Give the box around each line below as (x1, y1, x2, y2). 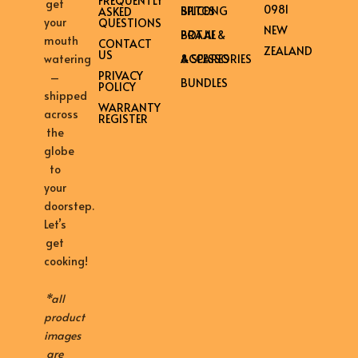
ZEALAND (263, 43, 312, 59)
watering (44, 50, 91, 66)
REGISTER (97, 110, 148, 126)
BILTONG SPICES (181, 2, 216, 18)
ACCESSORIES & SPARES (181, 50, 230, 66)
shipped (44, 87, 87, 103)
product (44, 309, 85, 325)
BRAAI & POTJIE (181, 26, 217, 42)
